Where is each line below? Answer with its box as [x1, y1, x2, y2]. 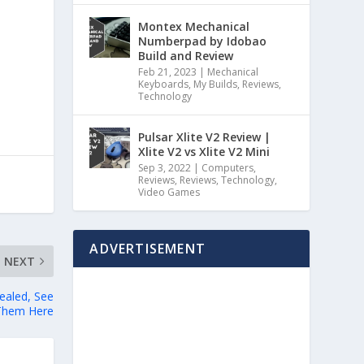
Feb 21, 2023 [138, 65, 197, 79]
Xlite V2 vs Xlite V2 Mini [138, 144, 271, 159]
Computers [201, 161, 254, 175]
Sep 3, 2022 [138, 161, 192, 175]
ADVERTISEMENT [89, 240, 206, 258]
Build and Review [138, 48, 234, 63]
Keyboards [138, 77, 189, 91]
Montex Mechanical [138, 19, 250, 34]
